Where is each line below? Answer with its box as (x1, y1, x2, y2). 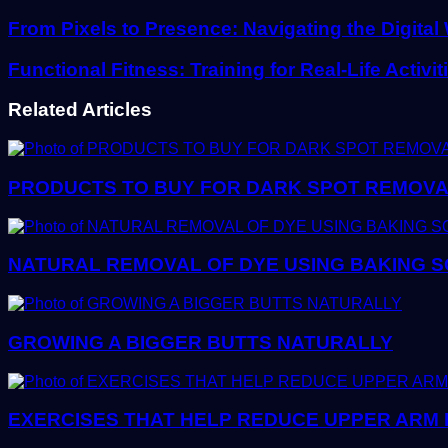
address (7, 10, 64, 28)
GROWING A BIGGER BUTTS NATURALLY (8, 331, 393, 353)
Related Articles (8, 99, 152, 121)
